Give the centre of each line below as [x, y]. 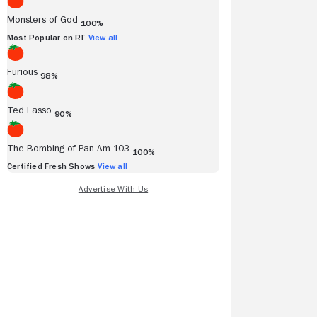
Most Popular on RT [46, 38]
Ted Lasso [29, 110]
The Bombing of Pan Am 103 [68, 148]
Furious [22, 71]
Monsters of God [42, 19]
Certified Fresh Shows [51, 166]
